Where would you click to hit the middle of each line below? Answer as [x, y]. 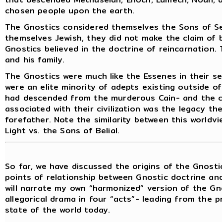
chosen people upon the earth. [70, 10]
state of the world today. [58, 210]
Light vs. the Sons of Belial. [62, 130]
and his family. [35, 59]
